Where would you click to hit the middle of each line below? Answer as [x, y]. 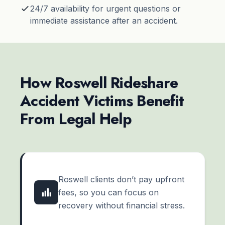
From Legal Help [76, 119]
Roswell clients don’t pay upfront [121, 180]
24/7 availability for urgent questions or [105, 9]
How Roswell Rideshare [99, 83]
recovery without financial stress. [122, 206]
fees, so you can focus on [108, 193]
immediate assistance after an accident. [104, 21]
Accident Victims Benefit [102, 101]
